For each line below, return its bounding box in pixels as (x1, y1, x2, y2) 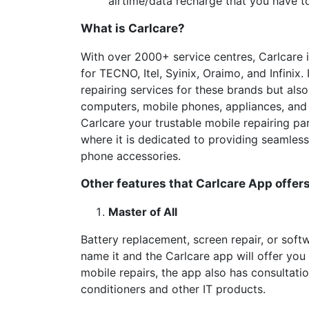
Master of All (108, 205, 177, 219)
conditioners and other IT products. (81, 282, 266, 297)
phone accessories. (81, 149, 181, 163)
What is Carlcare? (81, 21, 185, 36)
